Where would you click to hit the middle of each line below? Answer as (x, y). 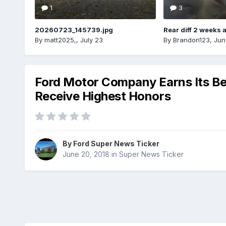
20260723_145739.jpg (74, 30)
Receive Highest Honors (103, 96)
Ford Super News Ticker (116, 144)
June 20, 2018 (86, 154)
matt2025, (60, 40)
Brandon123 (191, 40)
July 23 (91, 40)
